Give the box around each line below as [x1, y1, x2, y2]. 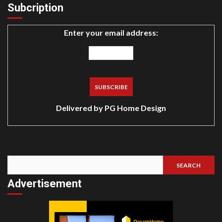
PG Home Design [105, 103, 166, 113]
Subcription [7, 1, 63, 14]
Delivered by [56, 103, 105, 113]
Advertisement [7, 177, 82, 190]
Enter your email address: [64, 28, 158, 38]
